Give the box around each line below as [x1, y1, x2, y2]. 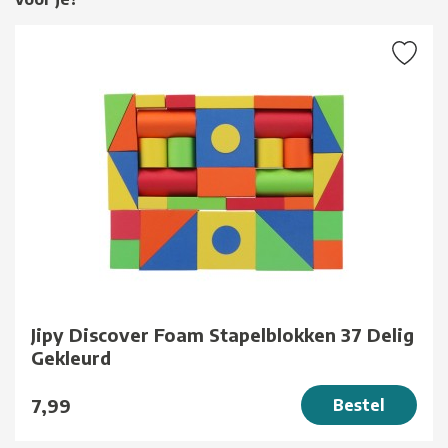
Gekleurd [31, 346, 111, 370]
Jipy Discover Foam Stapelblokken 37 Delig [31, 323, 414, 347]
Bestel [333, 395, 385, 416]
